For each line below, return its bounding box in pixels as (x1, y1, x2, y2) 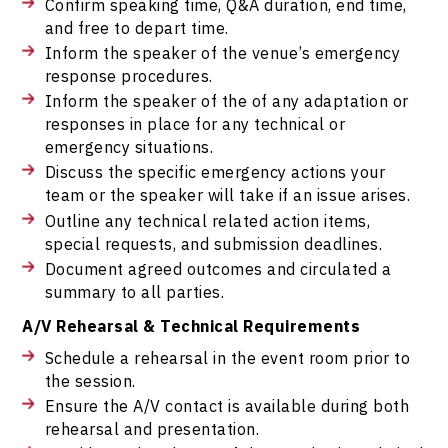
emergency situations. (44, 136, 214, 158)
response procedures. (44, 65, 213, 87)
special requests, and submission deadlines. (44, 232, 383, 254)
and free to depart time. (44, 16, 229, 38)
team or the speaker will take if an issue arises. (44, 184, 411, 206)
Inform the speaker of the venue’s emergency (44, 42, 401, 64)
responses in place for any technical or (44, 113, 346, 135)
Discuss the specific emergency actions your (44, 161, 386, 183)
